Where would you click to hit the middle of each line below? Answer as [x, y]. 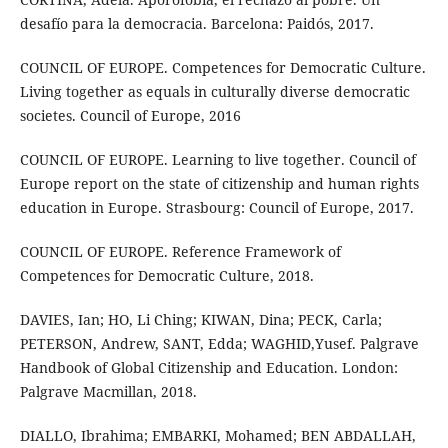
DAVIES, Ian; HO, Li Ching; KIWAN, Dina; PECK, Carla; [200, 319]
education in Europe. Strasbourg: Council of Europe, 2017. [216, 207]
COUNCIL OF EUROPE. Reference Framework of [180, 251]
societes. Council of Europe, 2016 [130, 115]
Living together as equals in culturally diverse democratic [214, 91]
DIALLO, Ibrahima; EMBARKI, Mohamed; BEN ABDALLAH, [217, 435]
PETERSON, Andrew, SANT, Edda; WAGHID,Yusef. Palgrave [219, 343]
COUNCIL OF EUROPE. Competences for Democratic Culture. [222, 67]
